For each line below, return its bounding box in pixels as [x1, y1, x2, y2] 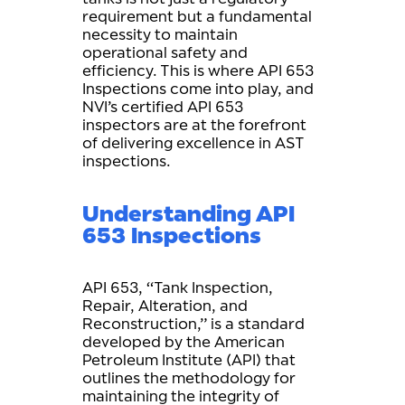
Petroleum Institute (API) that [82, 351, 296, 369]
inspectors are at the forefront [82, 116, 306, 134]
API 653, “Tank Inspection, [82, 278, 273, 297]
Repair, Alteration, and [82, 297, 248, 315]
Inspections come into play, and [82, 80, 314, 98]
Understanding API [82, 200, 295, 227]
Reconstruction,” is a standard [82, 315, 305, 333]
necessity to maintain [82, 25, 238, 43]
